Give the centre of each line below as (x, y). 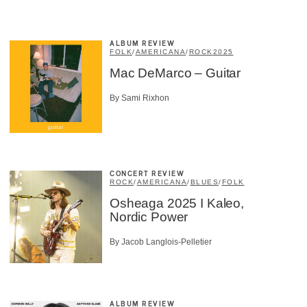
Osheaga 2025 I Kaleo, (177, 203)
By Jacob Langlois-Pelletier (161, 242)
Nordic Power (149, 217)
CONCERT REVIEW (147, 174)
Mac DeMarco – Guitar (175, 73)
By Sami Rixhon (139, 98)
